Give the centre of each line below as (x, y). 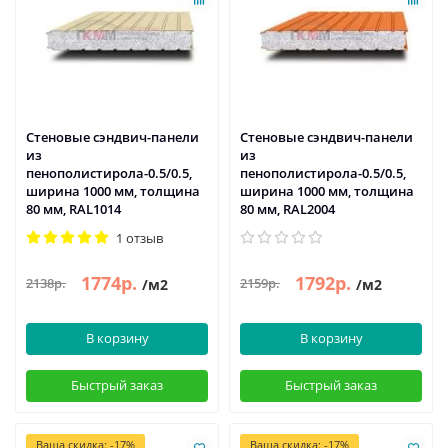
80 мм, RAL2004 (287, 208)
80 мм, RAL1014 (73, 208)
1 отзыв (139, 237)
